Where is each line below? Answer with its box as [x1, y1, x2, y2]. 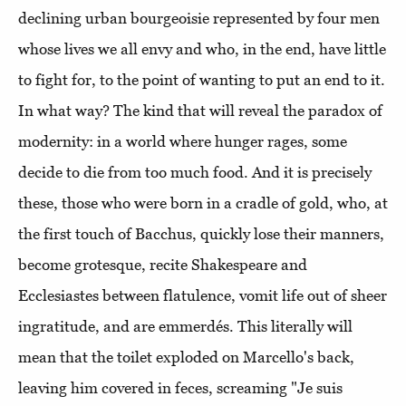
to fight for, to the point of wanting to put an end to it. [18, 70, 385, 89]
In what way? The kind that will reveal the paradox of [18, 101, 382, 120]
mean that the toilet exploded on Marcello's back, [18, 347, 354, 366]
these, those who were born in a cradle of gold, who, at [18, 193, 388, 212]
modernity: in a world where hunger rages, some [18, 131, 347, 150]
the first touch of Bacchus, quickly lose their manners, [18, 224, 384, 243]
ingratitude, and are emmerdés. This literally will [18, 316, 353, 335]
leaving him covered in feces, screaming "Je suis [18, 378, 343, 397]
